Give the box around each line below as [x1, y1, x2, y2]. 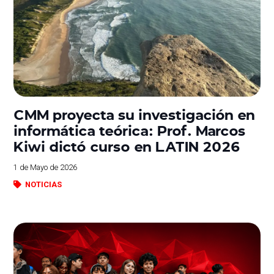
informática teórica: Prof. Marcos [13, 120, 246, 139]
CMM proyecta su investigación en [13, 104, 256, 124]
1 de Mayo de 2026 [13, 162, 78, 172]
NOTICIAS [24, 179, 62, 189]
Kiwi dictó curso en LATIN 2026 [13, 136, 241, 155]
